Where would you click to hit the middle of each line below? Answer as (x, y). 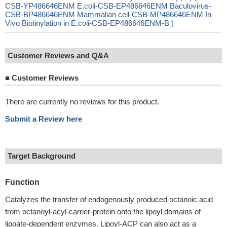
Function (22, 182)
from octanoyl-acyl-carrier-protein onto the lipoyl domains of (103, 212)
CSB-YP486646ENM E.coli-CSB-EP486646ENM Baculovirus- (108, 6)
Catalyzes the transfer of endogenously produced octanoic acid (109, 199)
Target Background (42, 156)
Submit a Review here (44, 119)
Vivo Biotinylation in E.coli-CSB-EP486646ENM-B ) (89, 23)
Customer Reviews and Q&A (58, 55)
